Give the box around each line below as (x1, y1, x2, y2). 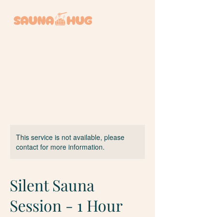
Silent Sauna (10, 174, 94, 195)
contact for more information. (16, 142, 105, 152)
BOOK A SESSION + (45, 56, 114, 64)
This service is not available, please (16, 132, 124, 142)
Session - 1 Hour (10, 195, 123, 216)
